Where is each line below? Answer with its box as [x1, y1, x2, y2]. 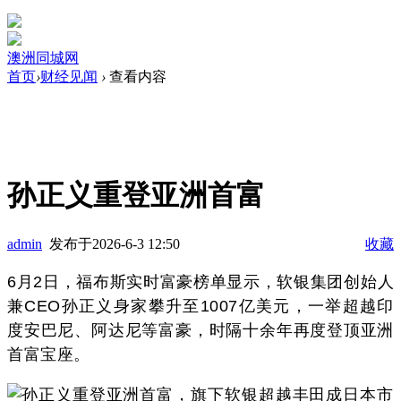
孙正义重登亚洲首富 [7, 179, 265, 212]
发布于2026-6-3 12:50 [49, 235, 180, 252]
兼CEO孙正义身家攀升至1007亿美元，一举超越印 [7, 296, 394, 315]
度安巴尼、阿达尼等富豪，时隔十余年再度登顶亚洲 [7, 320, 394, 339]
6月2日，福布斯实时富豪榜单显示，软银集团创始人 [7, 272, 394, 291]
